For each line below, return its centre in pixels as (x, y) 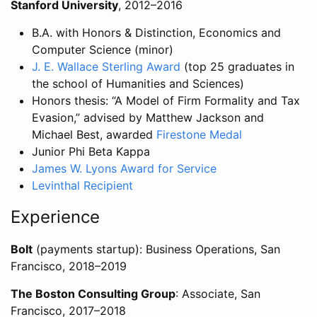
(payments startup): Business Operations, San (156, 249)
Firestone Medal (199, 134)
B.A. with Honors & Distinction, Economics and (156, 32)
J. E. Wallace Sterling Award (106, 66)
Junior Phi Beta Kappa (91, 151)
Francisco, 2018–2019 (69, 266)
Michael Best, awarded (94, 134)
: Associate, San (218, 293)
